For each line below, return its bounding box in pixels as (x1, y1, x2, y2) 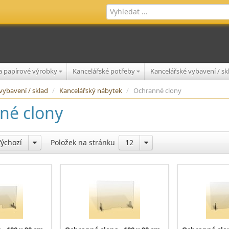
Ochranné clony (133, 86, 181, 95)
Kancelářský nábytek (59, 86, 124, 95)
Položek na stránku (51, 138, 115, 147)
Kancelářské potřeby (73, 66, 136, 76)
